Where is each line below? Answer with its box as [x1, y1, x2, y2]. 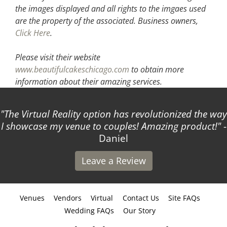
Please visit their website [15, 51, 100, 63]
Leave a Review [81, 154, 146, 167]
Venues [19, 193, 45, 203]
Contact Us [122, 193, 159, 203]
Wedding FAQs [64, 205, 114, 215]
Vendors [53, 193, 82, 203]
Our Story [123, 205, 156, 215]
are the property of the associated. [15, 15, 138, 26]
